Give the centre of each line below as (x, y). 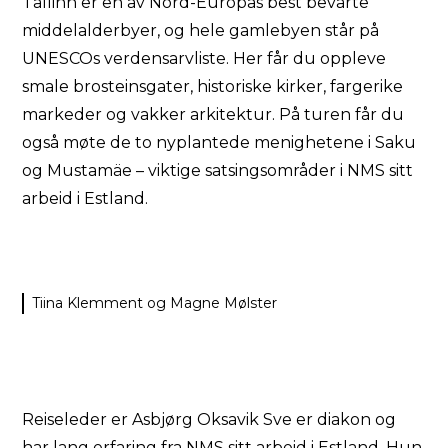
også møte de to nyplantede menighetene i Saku (219, 143)
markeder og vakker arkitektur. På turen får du (213, 115)
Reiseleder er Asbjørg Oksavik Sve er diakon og (209, 420)
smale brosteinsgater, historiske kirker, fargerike (213, 87)
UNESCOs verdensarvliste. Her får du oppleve (204, 59)
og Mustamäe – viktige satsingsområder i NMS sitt (218, 171)
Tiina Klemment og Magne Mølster (155, 303)
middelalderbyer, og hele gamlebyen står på (201, 31)
